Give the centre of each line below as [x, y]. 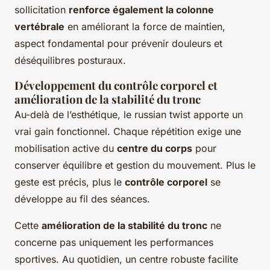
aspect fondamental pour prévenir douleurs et [118, 44]
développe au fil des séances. [82, 199]
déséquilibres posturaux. [70, 61]
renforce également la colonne [141, 10]
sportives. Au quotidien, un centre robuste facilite [126, 259]
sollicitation [42, 10]
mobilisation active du [66, 149]
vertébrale [39, 27]
